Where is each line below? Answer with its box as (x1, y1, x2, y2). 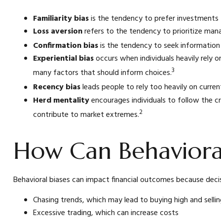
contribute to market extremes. (33, 108, 139, 121)
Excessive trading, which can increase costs (33, 207, 179, 220)
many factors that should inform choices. (33, 67, 172, 80)
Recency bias (33, 81, 80, 94)
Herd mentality (33, 94, 91, 107)
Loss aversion (33, 25, 82, 38)
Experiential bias (33, 52, 94, 65)
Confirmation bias (33, 39, 98, 52)
